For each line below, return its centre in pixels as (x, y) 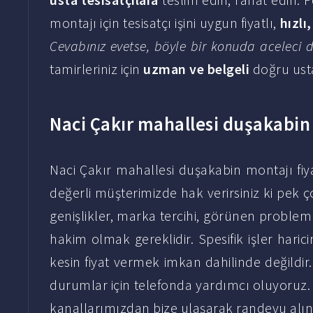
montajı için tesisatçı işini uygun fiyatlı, (165, 23)
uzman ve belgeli (196, 69)
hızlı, (296, 23)
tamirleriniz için (96, 69)
